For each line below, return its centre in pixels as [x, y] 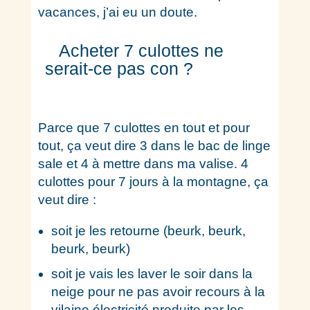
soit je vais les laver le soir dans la [152, 274]
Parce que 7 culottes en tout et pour [144, 128]
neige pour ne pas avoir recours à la [158, 292]
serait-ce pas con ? [121, 69]
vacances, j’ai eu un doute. [117, 12]
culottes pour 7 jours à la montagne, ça [153, 182]
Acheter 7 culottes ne [141, 51]
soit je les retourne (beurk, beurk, [148, 231]
